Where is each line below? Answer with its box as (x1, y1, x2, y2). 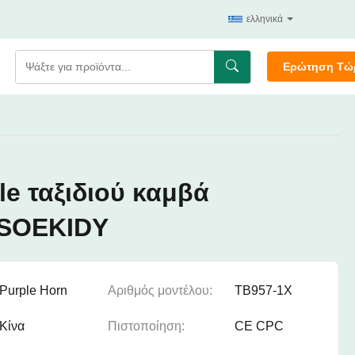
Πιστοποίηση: (108, 319, 185, 333)
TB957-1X (235, 284, 292, 297)
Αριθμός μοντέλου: (108, 284, 212, 297)
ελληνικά (246, 13, 283, 25)
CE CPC (235, 319, 284, 333)
